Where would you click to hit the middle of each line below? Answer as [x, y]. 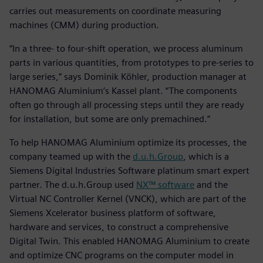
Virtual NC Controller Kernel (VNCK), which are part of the [128, 198]
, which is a [206, 156]
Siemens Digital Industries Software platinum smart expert [129, 170]
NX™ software [165, 184]
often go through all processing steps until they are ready [127, 104]
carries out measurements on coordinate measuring [115, 11]
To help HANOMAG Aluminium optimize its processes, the [128, 142]
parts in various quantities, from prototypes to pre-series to [131, 62]
